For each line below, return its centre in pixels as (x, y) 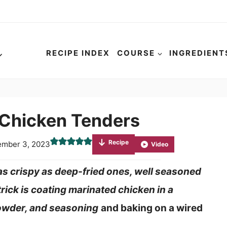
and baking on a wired (152, 208)
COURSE (136, 53)
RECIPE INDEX (78, 53)
